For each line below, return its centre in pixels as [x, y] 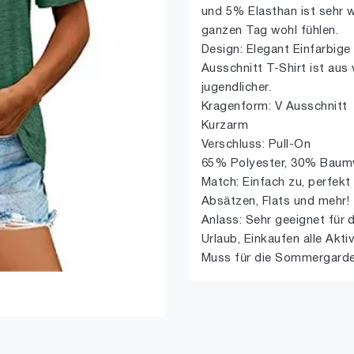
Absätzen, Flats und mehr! [275, 201]
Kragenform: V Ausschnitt [275, 107]
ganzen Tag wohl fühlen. [270, 31]
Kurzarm [225, 126]
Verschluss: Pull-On [256, 145]
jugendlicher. [237, 88]
